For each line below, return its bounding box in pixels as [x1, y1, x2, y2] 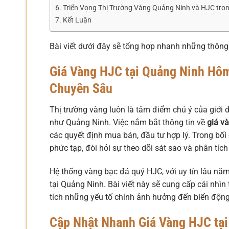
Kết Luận [62, 15, 91, 25]
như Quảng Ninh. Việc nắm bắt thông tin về [50, 118, 207, 128]
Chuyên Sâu [50, 80, 112, 96]
